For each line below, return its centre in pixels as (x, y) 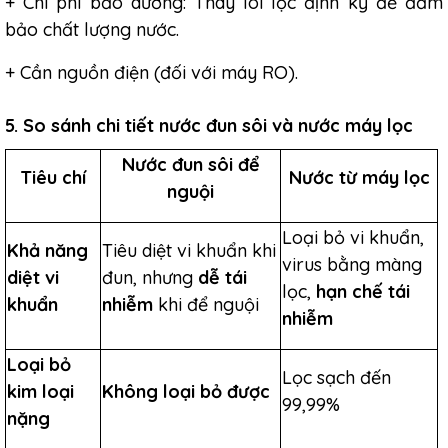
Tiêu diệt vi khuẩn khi (189, 250)
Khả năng (47, 250)
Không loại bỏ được (186, 391)
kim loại (40, 391)
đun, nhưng (150, 277)
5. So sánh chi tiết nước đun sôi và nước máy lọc (209, 125)
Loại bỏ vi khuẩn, (353, 237)
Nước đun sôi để (190, 164)
